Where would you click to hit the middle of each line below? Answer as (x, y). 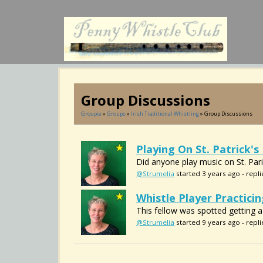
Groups (116, 114)
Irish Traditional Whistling (165, 114)
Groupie (91, 114)
